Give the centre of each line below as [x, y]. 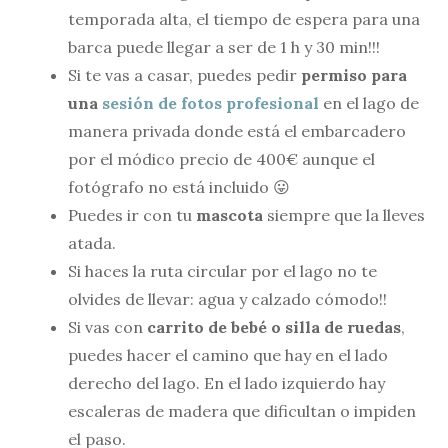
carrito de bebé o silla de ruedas [274, 326]
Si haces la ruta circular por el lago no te [222, 270]
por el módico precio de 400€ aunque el [221, 158]
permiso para [354, 74]
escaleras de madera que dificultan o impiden [242, 410]
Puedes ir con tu [132, 214]
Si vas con [107, 326]
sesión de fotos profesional [210, 102]
